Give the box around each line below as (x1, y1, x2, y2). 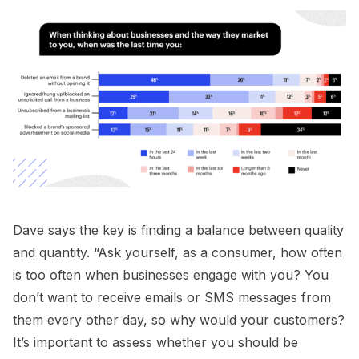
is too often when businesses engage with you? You (13, 267, 329, 284)
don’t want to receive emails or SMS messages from (13, 289, 331, 306)
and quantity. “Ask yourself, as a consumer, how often (13, 244, 342, 261)
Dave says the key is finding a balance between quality (13, 222, 344, 239)
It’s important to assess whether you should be (13, 334, 298, 351)
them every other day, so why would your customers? (13, 312, 345, 329)
